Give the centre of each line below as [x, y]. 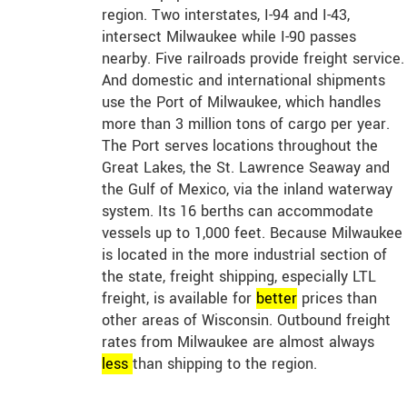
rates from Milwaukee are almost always [238, 342]
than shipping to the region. [225, 363]
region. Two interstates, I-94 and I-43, [226, 15]
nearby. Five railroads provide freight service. [253, 58]
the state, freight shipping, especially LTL [239, 276]
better [277, 298]
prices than [337, 298]
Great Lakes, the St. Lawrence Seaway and [246, 167]
